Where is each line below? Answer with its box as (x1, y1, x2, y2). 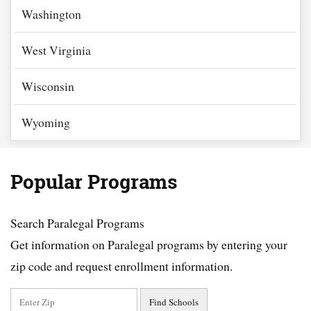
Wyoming (22, 114, 70, 131)
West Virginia (22, 42, 91, 58)
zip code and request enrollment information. (10, 258, 233, 274)
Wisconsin (22, 78, 74, 94)
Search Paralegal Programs (10, 215, 144, 231)
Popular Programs (10, 169, 177, 195)
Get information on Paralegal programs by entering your (10, 236, 287, 253)
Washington (22, 6, 81, 22)
